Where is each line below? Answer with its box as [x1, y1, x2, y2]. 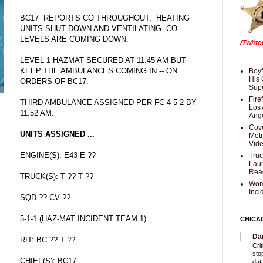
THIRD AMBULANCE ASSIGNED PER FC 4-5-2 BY [20, 97, 197, 107]
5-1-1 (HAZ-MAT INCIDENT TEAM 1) [20, 214, 146, 223]
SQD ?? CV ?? [20, 193, 70, 202]
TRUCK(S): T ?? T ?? [20, 171, 93, 181]
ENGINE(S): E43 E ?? [20, 150, 96, 160]
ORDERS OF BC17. [20, 76, 89, 86]
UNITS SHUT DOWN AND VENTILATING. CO [20, 23, 177, 33]
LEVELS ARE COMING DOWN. [20, 34, 129, 43]
